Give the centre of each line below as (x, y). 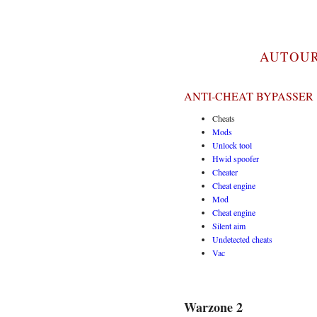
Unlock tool (232, 145)
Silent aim (229, 226)
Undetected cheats (242, 240)
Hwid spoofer (236, 159)
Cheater (225, 172)
